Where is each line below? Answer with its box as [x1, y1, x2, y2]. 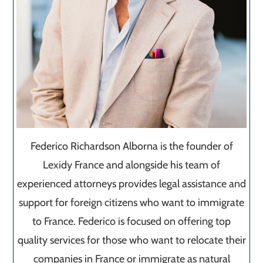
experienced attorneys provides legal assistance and [17, 177, 246, 190]
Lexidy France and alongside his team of [43, 158, 220, 171]
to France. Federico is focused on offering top [32, 214, 231, 228]
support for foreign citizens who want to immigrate [19, 195, 244, 209]
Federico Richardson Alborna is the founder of [30, 139, 233, 153]
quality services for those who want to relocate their [17, 233, 246, 247]
